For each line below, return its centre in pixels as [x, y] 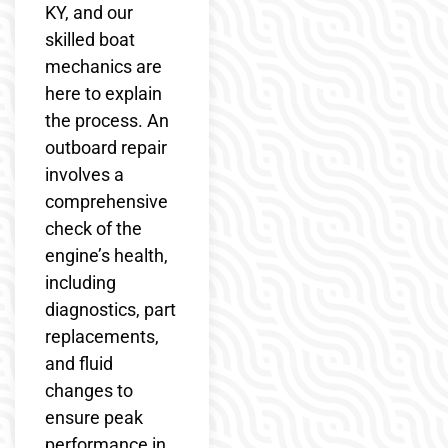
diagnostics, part [110, 309]
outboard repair [106, 147]
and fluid [79, 363]
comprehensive [106, 201]
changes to [89, 390]
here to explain [103, 93]
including [80, 282]
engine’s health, [106, 255]
